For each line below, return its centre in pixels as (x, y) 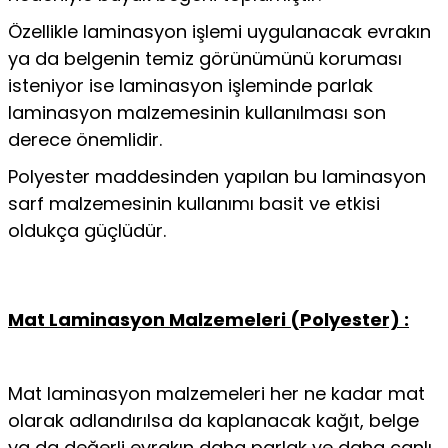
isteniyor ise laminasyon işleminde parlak (190, 85)
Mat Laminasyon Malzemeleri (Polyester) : (208, 319)
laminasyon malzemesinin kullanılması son (197, 112)
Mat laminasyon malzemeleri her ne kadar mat (216, 393)
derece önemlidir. (85, 139)
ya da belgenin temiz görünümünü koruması (205, 58)
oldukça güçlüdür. (97, 230)
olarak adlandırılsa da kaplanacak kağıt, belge (213, 420)
